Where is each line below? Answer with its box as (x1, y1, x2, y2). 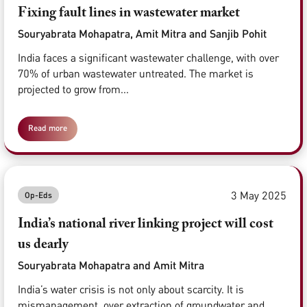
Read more (28, 123, 67, 134)
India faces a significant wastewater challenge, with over (18, 51, 279, 65)
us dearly (18, 238, 69, 252)
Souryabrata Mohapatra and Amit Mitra (18, 258, 204, 272)
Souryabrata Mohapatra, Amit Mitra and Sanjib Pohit (18, 27, 267, 40)
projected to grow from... (18, 82, 129, 97)
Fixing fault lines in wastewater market (18, 6, 240, 21)
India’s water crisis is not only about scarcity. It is (18, 282, 244, 297)
